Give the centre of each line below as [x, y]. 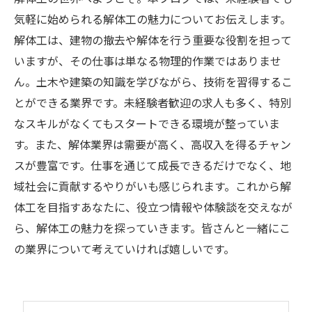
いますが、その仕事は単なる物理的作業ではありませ [148, 61]
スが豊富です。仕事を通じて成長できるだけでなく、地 [153, 165]
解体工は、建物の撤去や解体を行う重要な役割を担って [153, 40]
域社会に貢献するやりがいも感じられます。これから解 [153, 186]
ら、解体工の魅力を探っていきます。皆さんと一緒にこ [152, 228]
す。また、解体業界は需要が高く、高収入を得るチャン [153, 144]
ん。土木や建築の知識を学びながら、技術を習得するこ [153, 81]
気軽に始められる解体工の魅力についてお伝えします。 [153, 19]
